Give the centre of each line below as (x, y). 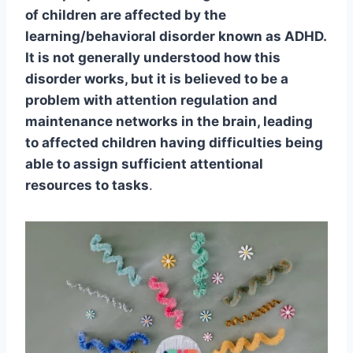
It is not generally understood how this (153, 58)
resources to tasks (87, 186)
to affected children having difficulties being (174, 143)
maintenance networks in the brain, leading (169, 122)
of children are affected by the (126, 15)
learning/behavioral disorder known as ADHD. (176, 37)
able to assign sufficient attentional (144, 164)
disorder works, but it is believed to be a (157, 79)
